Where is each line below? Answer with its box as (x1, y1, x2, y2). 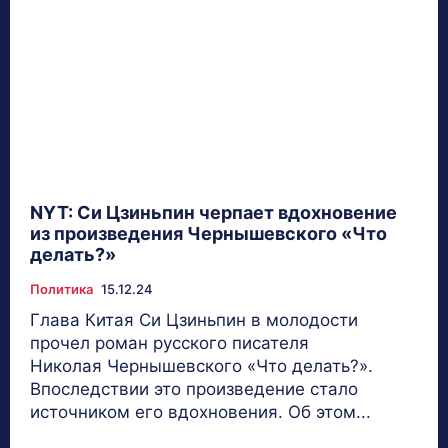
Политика (30, 280, 93, 297)
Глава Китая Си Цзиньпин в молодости (30, 309, 358, 330)
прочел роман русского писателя (30, 332, 309, 353)
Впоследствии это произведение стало (30, 378, 358, 399)
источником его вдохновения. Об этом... (30, 401, 371, 422)
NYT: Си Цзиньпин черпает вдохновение (30, 201, 397, 223)
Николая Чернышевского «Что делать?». (30, 355, 373, 376)
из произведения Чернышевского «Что (30, 222, 387, 244)
